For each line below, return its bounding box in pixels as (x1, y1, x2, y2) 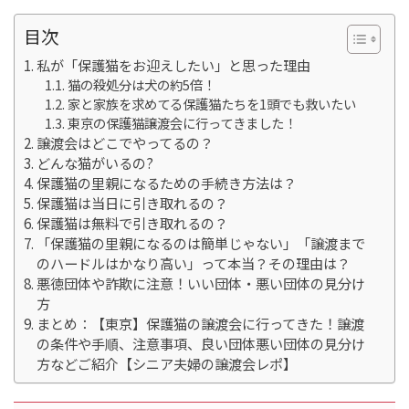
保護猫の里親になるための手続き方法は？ (37, 172, 298, 193)
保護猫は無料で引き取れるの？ (37, 212, 229, 233)
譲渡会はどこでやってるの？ (37, 131, 215, 152)
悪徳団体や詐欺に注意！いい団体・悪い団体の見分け (37, 272, 366, 293)
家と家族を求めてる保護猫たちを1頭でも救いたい (67, 93, 356, 113)
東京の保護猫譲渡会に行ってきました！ (67, 112, 297, 132)
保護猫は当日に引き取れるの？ (37, 192, 229, 213)
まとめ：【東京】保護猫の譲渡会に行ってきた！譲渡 (37, 312, 365, 333)
